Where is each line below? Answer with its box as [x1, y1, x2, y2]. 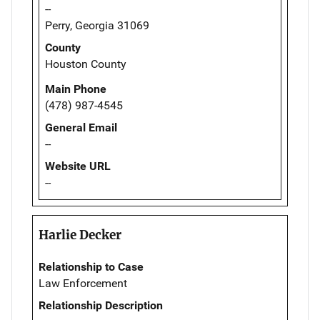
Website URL [45, 159, 111, 173]
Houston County [45, 56, 126, 71]
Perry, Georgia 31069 [45, 18, 149, 32]
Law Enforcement [39, 276, 127, 290]
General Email [45, 120, 117, 134]
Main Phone [45, 81, 106, 96]
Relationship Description [39, 298, 163, 312]
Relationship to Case [39, 259, 144, 274]
